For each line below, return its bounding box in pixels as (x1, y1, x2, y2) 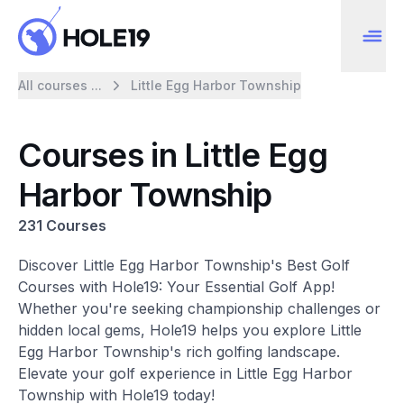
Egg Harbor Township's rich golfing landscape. (18, 343, 340, 361)
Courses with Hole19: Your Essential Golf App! (18, 278, 335, 296)
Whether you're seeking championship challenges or (18, 299, 381, 317)
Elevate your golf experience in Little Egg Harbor (18, 364, 353, 382)
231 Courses (18, 216, 106, 234)
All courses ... (18, 78, 102, 93)
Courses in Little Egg (18, 135, 327, 175)
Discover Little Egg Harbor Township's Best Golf (18, 256, 350, 274)
